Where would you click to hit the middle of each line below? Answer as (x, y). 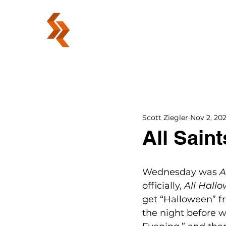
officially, (163, 186)
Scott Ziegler (165, 117)
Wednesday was (181, 172)
